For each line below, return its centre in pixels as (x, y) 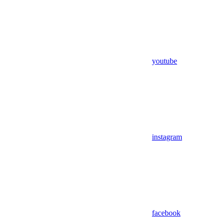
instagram (167, 137)
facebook (166, 213)
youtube (165, 61)
